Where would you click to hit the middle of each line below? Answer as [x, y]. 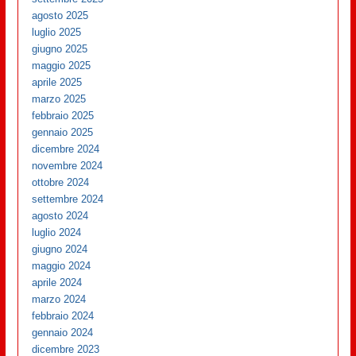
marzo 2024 [59, 299]
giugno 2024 [60, 249]
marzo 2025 [59, 99]
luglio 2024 [57, 232]
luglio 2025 [57, 32]
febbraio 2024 [63, 315]
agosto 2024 [60, 215]
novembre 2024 [68, 165]
